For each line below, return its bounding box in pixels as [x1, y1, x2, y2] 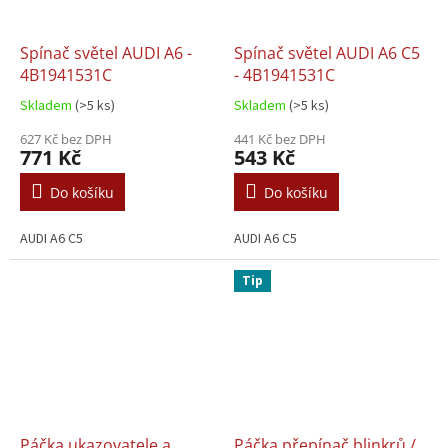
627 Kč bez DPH [20, 129, 112, 148]
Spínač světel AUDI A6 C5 [234, 41, 420, 64]
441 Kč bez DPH [234, 129, 326, 148]
